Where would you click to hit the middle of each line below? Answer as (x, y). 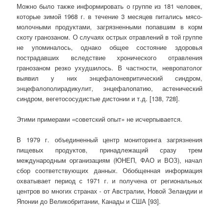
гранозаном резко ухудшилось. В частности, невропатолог (109, 67)
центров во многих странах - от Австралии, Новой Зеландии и (109, 191)
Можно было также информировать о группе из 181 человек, (109, 6)
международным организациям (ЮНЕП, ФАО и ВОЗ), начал (109, 160)
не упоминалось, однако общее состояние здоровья (109, 47)
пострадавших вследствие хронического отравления (109, 57)
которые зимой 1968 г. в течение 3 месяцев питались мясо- (109, 16)
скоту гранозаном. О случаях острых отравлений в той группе (109, 37)
